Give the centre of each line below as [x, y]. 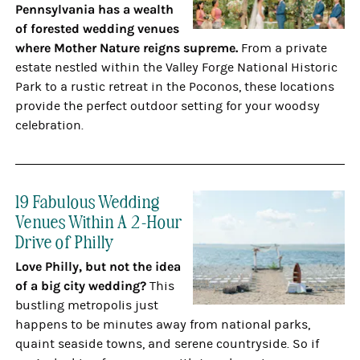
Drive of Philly [65, 241]
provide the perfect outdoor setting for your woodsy [168, 106]
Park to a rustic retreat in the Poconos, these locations [175, 87]
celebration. [50, 125]
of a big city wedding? [81, 286]
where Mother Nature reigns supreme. [129, 48]
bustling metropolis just [87, 305]
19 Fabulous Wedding [88, 200]
